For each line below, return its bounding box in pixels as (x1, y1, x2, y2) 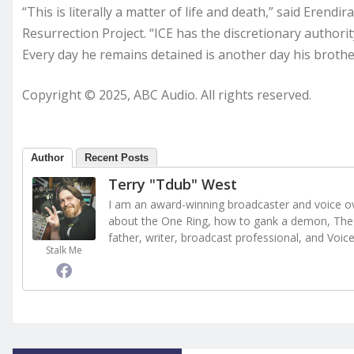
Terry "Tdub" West (108, 175, 237, 194)
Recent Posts (85, 152, 149, 164)
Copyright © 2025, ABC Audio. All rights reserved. (22, 86, 311, 104)
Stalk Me (46, 243, 82, 258)
